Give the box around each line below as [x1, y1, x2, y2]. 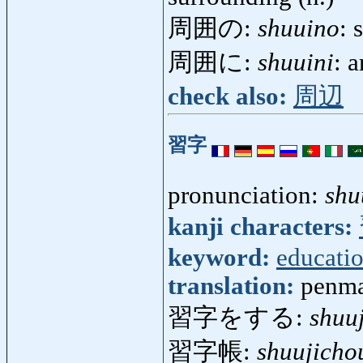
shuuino [258, 14, 340, 42]
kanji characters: [168, 212, 359, 241]
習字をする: [168, 303, 310, 331]
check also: [168, 82, 293, 110]
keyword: [168, 243, 276, 271]
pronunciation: [168, 181, 325, 209]
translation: [168, 271, 301, 300]
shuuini [258, 48, 334, 76]
